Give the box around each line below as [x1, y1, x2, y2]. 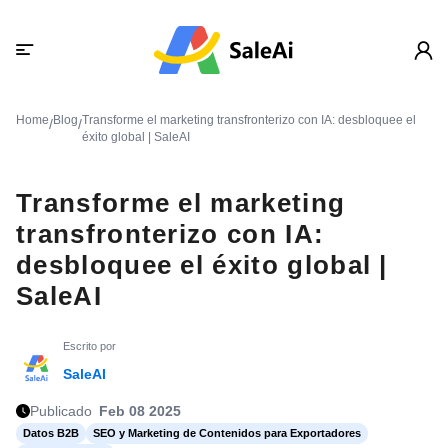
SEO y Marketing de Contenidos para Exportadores [93, 427, 361, 440]
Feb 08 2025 [99, 402, 181, 419]
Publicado [30, 402, 92, 419]
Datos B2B [23, 427, 79, 440]
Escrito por [63, 340, 116, 353]
